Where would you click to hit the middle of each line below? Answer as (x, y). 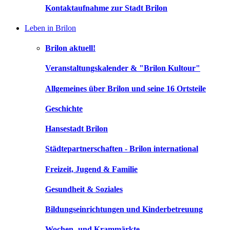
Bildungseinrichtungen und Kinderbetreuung (124, 209)
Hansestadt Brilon (76, 129)
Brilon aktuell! (70, 48)
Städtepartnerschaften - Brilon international (122, 149)
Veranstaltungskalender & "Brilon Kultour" (123, 68)
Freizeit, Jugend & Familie (91, 169)
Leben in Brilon (50, 28)
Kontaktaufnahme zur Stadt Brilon (106, 8)
